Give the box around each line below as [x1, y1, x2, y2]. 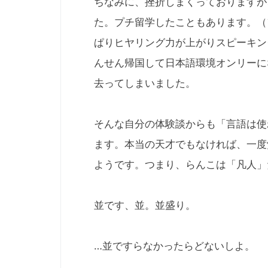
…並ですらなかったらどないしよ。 [94, 240, 255, 252]
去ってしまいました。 [94, 77, 196, 89]
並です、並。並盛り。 [94, 199, 196, 211]
